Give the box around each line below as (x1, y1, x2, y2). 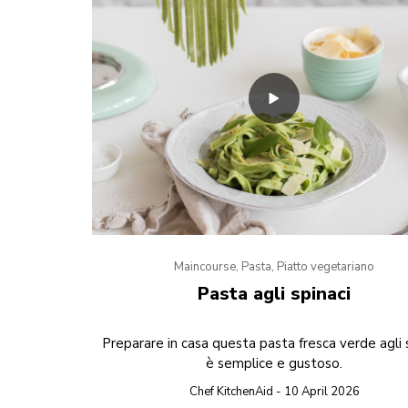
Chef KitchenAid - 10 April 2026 (189, 383, 360, 401)
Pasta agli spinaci (198, 281, 352, 307)
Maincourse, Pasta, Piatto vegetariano (174, 259, 375, 276)
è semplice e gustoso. (206, 354, 343, 373)
